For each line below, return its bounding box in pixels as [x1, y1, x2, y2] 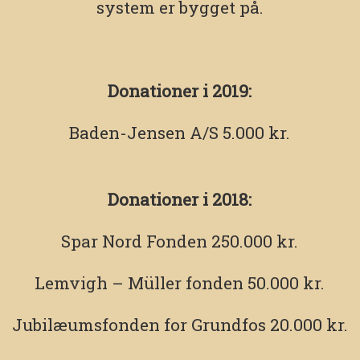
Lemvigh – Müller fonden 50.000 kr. [35, 272, 325, 295]
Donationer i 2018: [108, 188, 252, 211]
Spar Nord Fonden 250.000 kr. [61, 230, 299, 253]
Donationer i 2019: [108, 80, 252, 103]
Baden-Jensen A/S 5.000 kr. [69, 121, 291, 145]
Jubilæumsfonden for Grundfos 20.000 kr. [11, 313, 348, 337]
